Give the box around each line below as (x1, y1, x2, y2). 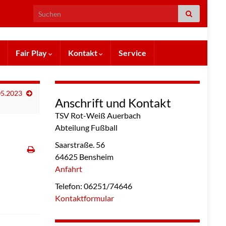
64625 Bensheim (54, 151, 114, 161)
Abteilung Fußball (54, 122, 118, 132)
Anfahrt (54, 163, 82, 174)
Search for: (33, 6, 68, 15)
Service (119, 47, 146, 58)
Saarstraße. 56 (54, 139, 105, 149)
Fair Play (16, 47, 48, 58)
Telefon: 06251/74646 (54, 181, 132, 191)
